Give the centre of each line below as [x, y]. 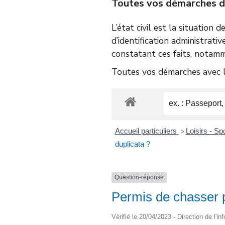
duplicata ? [132, 144]
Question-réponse [139, 178]
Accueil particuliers [147, 131]
